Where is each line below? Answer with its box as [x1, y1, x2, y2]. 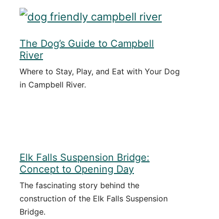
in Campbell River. [20, 79, 86, 89]
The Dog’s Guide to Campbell [20, 37, 154, 49]
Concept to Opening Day [20, 163, 134, 175]
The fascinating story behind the [20, 180, 139, 190]
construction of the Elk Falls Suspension [20, 194, 168, 203]
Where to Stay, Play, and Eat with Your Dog [20, 66, 180, 76]
